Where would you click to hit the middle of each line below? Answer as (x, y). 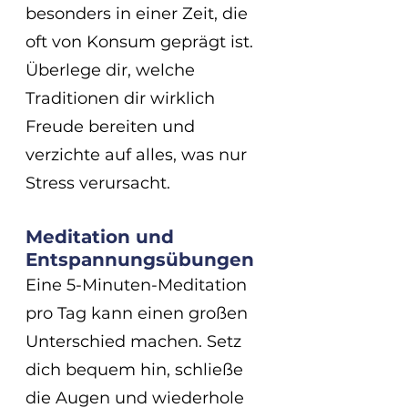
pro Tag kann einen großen (139, 313)
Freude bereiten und (112, 126)
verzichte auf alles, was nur (138, 154)
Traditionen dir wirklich (122, 98)
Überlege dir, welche (112, 70)
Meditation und (102, 236)
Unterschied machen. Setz (136, 341)
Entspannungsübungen (140, 259)
